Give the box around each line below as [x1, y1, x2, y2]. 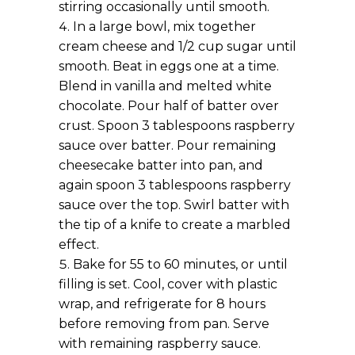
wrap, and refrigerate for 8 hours [59, 296, 265, 311]
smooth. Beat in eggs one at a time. [59, 59, 279, 74]
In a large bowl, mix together [73, 19, 256, 34]
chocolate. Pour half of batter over [59, 98, 279, 113]
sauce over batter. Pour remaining [59, 138, 277, 153]
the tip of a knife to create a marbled [59, 217, 291, 232]
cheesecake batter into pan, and [59, 158, 263, 173]
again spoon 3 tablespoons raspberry [59, 177, 291, 193]
